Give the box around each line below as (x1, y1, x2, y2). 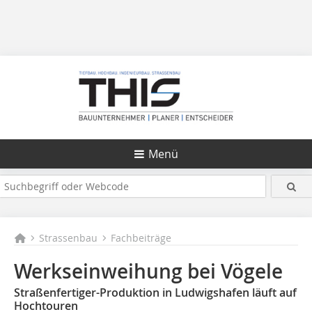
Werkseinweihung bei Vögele (14, 258, 283, 284)
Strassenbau (39, 231, 98, 244)
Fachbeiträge (111, 231, 172, 244)
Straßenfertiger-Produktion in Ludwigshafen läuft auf (14, 285, 297, 300)
